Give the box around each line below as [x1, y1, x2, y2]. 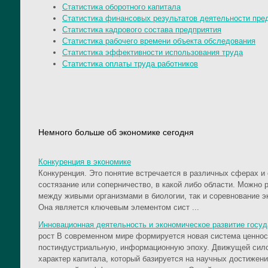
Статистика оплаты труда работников [62, 59, 198, 69]
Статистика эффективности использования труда [62, 48, 243, 57]
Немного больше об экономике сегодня [38, 127, 194, 138]
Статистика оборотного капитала [62, 2, 181, 12]
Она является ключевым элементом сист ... [38, 203, 199, 212]
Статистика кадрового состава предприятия [62, 25, 221, 35]
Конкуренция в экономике [38, 157, 131, 167]
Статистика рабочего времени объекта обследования [62, 36, 255, 46]
